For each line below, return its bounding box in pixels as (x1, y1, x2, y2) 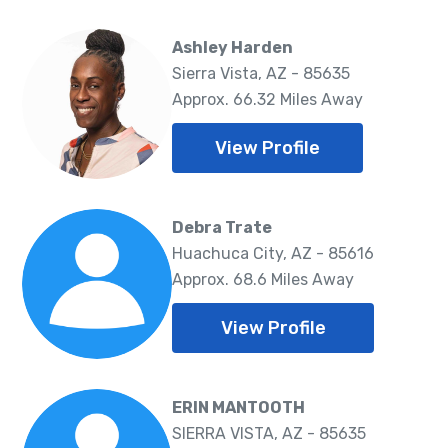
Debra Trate (172, 217, 272, 237)
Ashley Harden (172, 37, 293, 57)
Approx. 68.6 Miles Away (172, 269, 354, 289)
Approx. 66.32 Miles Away (172, 89, 363, 109)
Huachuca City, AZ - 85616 (172, 243, 374, 263)
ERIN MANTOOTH (172, 397, 305, 417)
